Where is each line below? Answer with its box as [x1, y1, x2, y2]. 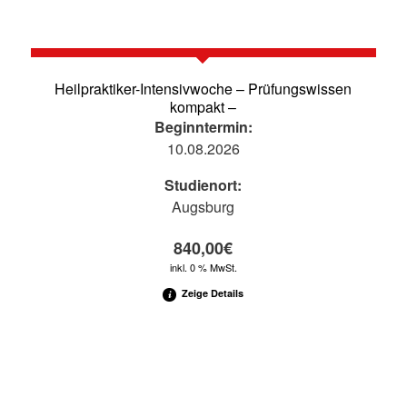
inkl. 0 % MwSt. [169, 260, 237, 275]
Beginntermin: [154, 116, 253, 138]
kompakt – [170, 96, 237, 118]
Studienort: [164, 174, 243, 196]
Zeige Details [179, 286, 244, 301]
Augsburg [172, 196, 235, 218]
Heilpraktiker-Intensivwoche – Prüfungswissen [55, 78, 352, 100]
